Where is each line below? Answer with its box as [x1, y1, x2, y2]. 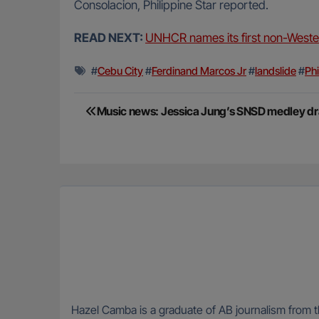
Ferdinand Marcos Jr [152, 63, 246, 78]
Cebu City [98, 63, 143, 78]
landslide [255, 63, 296, 78]
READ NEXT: [74, 30, 145, 45]
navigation [73, 121, 181, 149]
